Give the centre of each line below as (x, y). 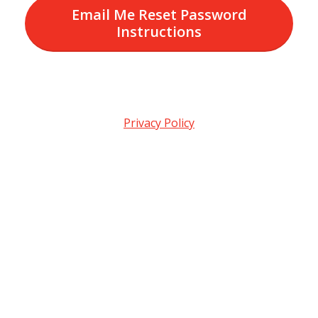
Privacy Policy (159, 123)
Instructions (159, 32)
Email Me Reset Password (159, 15)
